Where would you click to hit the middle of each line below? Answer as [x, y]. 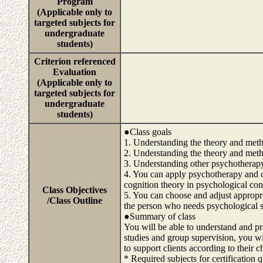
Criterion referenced [75, 61]
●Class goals [148, 132]
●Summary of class [160, 216]
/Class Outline [75, 200]
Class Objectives [75, 190]
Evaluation [75, 72]
